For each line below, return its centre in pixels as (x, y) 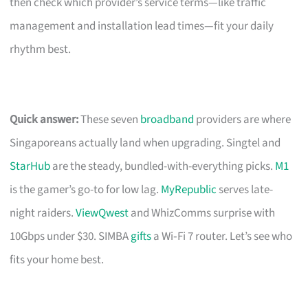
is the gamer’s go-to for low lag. (86, 189)
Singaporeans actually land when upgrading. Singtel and (145, 143)
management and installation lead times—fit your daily (142, 26)
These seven (110, 119)
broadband (167, 119)
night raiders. (43, 213)
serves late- (245, 189)
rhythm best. (41, 49)
